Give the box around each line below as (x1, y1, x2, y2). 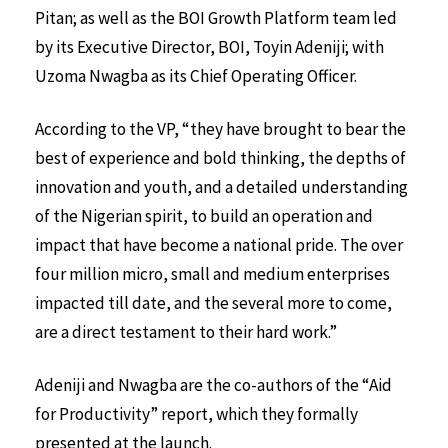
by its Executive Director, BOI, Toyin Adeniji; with (35, 36, 384, 58)
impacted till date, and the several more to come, (35, 291, 392, 314)
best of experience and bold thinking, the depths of (35, 146, 406, 169)
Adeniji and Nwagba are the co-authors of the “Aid (35, 373, 392, 396)
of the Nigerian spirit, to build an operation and (35, 204, 373, 227)
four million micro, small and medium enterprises (35, 262, 390, 285)
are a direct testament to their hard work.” (35, 320, 340, 343)
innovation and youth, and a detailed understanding (35, 175, 408, 198)
